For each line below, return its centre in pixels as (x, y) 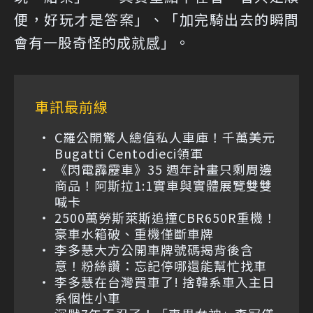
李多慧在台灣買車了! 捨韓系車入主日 (165, 281)
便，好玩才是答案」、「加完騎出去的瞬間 (156, 19)
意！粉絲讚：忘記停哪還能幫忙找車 (161, 265)
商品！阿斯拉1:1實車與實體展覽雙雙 (163, 185)
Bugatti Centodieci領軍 (129, 153)
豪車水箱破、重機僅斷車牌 (134, 233)
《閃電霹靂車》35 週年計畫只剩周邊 (163, 169)
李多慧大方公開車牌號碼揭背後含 (154, 249)
